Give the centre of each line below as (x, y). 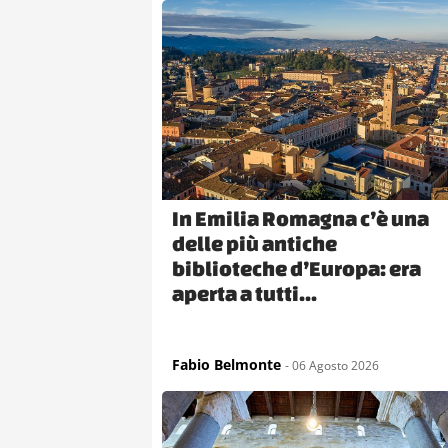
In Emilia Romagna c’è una (300, 217)
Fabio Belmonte (226, 364)
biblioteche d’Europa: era (296, 267)
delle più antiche (254, 242)
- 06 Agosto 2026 (332, 365)
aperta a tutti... (244, 292)
